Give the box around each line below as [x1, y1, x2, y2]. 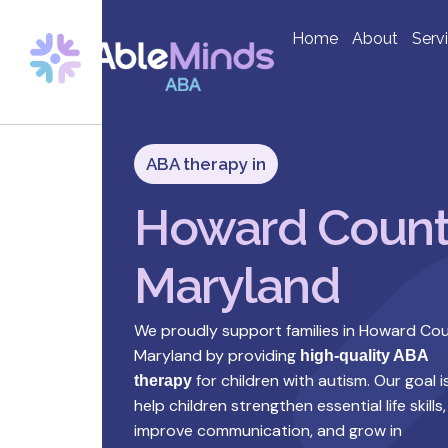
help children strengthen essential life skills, [134, 395, 446, 416]
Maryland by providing [134, 345, 300, 366]
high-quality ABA [300, 347, 428, 364]
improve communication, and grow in [134, 420, 402, 441]
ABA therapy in [146, 154, 266, 174]
